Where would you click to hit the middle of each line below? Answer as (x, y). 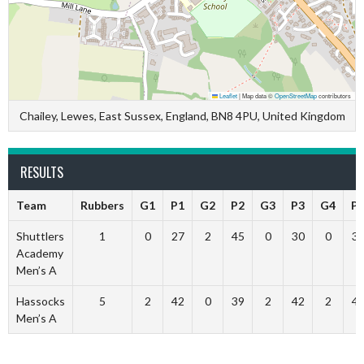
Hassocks (40, 301)
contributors (334, 95)
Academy (39, 253)
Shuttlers (40, 236)
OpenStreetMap (296, 95)
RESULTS (42, 172)
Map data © (258, 95)
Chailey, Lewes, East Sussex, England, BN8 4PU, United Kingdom (182, 116)
